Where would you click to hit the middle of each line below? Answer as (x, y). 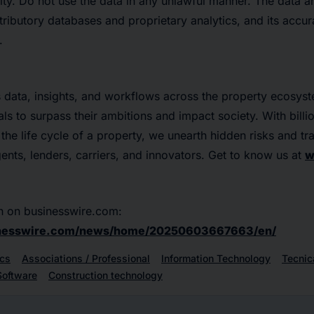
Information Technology (216, 258)
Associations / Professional (86, 258)
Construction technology (105, 275)
